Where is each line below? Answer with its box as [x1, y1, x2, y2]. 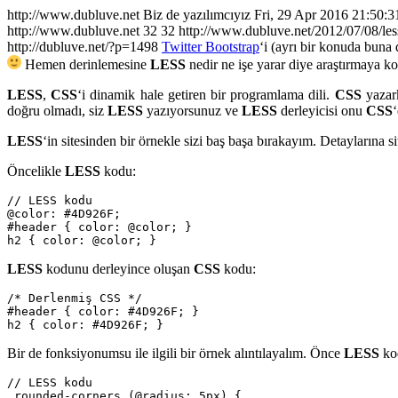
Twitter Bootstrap [162, 39, 259, 54]
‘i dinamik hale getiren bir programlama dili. [77, 87, 335, 102]
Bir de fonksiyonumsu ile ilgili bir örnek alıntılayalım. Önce [7, 346, 344, 361]
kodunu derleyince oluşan [43, 261, 194, 276]
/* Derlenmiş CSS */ [7, 291, 149, 305]
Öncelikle [7, 163, 65, 179]
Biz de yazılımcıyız [143, 7, 251, 22]
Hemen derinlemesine [21, 57, 150, 72]
